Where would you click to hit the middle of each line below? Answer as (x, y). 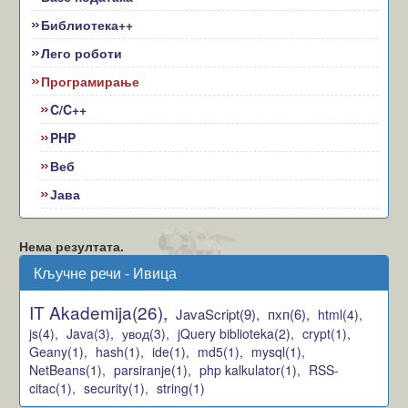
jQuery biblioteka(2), (236, 333)
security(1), (117, 388)
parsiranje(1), (153, 370)
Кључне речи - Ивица (106, 273)
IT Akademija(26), (99, 312)
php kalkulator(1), (250, 370)
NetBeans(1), (68, 370)
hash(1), (120, 352)
